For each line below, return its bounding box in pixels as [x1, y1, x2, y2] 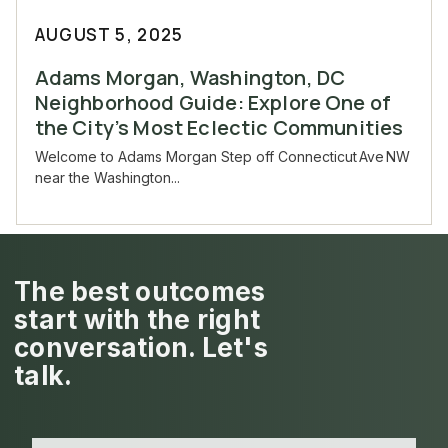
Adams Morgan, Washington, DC [34, 64, 346, 92]
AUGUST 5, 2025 [34, 23, 184, 47]
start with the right [14, 303, 261, 335]
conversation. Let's [14, 331, 268, 363]
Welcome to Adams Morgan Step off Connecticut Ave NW [34, 148, 410, 166]
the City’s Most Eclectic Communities [34, 114, 404, 142]
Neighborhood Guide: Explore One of [34, 89, 392, 117]
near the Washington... [34, 169, 180, 187]
